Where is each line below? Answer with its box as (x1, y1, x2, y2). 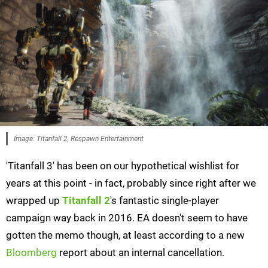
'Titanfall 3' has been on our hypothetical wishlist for (6, 160, 239, 172)
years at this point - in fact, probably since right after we (6, 177, 256, 190)
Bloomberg (6, 246, 57, 259)
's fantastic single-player (110, 194, 219, 207)
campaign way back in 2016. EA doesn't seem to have (6, 212, 248, 224)
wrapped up (6, 194, 62, 207)
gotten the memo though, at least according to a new (6, 229, 245, 242)
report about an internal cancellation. (57, 246, 224, 259)
